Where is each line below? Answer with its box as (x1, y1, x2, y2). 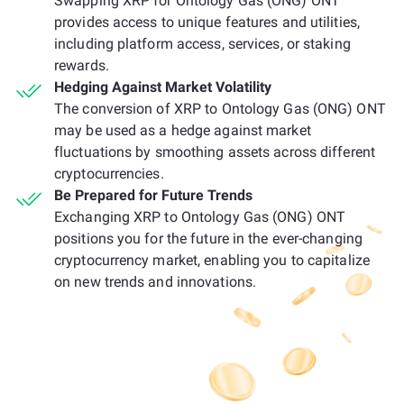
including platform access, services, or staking (54, 35, 351, 52)
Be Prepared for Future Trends (54, 187, 252, 204)
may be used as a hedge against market (54, 122, 311, 139)
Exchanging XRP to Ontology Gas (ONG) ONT (54, 208, 346, 225)
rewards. (54, 57, 109, 74)
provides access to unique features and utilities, (54, 14, 360, 31)
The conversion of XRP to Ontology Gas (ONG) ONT (54, 100, 386, 117)
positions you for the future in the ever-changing (54, 230, 363, 247)
